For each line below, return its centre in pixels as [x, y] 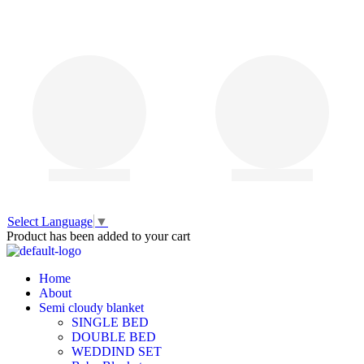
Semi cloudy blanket [91, 308]
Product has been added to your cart [98, 236]
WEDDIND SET [117, 352]
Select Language [50, 222]
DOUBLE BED [115, 337]
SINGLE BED [110, 323]
